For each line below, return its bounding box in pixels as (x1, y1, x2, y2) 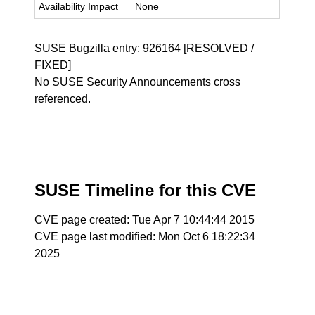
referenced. (34, 93, 91, 105)
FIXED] (34, 59, 72, 71)
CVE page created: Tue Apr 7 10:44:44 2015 (34, 214, 255, 226)
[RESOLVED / (181, 42, 255, 54)
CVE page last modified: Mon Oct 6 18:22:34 (34, 231, 256, 243)
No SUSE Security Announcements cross (34, 76, 241, 88)
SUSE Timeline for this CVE (34, 181, 257, 200)
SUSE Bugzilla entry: (34, 42, 143, 54)
